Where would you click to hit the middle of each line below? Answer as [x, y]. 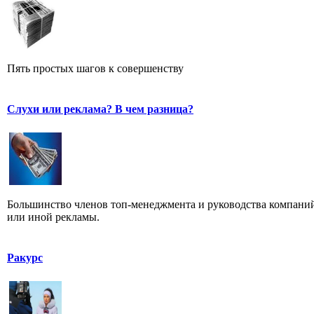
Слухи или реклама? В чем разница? [100, 109]
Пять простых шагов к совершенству [95, 68]
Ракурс [25, 257]
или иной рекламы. [53, 217]
